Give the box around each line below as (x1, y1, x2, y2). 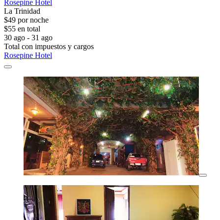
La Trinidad (4, 7, 40, 16)
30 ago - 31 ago (4, 33, 53, 42)
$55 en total (4, 25, 40, 33)
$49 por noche (4, 16, 49, 25)
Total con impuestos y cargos (4, 42, 94, 51)
